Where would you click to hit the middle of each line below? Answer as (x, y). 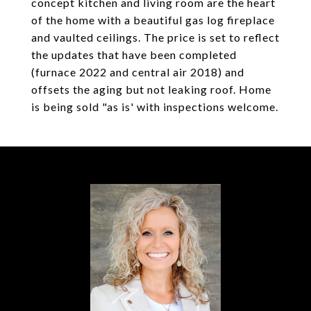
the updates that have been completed (134, 54)
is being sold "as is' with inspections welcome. (155, 107)
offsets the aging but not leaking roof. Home (151, 89)
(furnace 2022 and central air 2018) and (138, 72)
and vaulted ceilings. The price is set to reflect (155, 37)
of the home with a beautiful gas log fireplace (153, 20)
